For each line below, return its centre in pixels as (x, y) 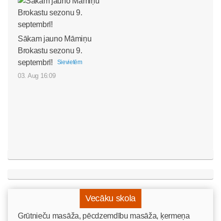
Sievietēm (70, 62)
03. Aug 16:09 (37, 75)
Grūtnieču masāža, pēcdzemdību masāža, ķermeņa (104, 216)
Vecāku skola (110, 198)
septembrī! (35, 62)
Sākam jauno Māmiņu (55, 38)
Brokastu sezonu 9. (50, 50)
